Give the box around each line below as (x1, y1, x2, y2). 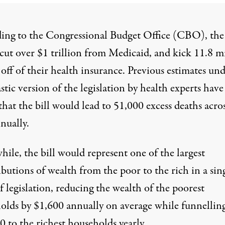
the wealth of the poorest (93, 180, 204, 196)
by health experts (127, 80, 201, 96)
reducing (55, 180, 93, 196)
